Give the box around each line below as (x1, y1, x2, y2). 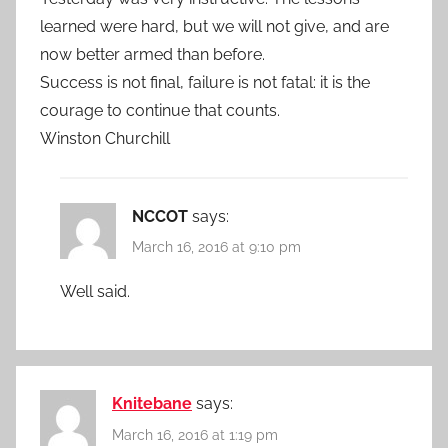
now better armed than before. (40, 44, 265, 64)
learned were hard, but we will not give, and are (40, 16, 389, 36)
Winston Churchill (40, 128, 170, 148)
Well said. (60, 282, 130, 302)
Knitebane (112, 394, 192, 414)
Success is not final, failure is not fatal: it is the (40, 72, 370, 92)
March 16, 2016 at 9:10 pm (132, 239, 301, 256)
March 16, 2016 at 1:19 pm (112, 426, 278, 443)
